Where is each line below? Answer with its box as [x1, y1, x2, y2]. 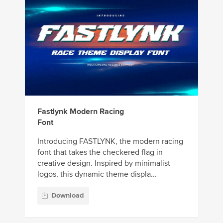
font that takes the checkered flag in [37, 147, 163, 157]
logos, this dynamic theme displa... [37, 169, 157, 179]
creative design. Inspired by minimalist [37, 158, 170, 168]
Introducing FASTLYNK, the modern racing [37, 136, 183, 146]
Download [51, 191, 84, 200]
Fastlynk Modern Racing [37, 106, 124, 116]
